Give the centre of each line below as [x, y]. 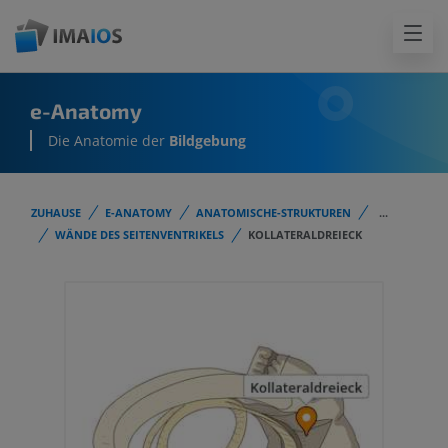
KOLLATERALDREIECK [305, 235]
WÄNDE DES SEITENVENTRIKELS [139, 235]
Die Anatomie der [108, 141]
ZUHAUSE [56, 212]
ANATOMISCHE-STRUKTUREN [273, 212]
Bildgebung [207, 141]
